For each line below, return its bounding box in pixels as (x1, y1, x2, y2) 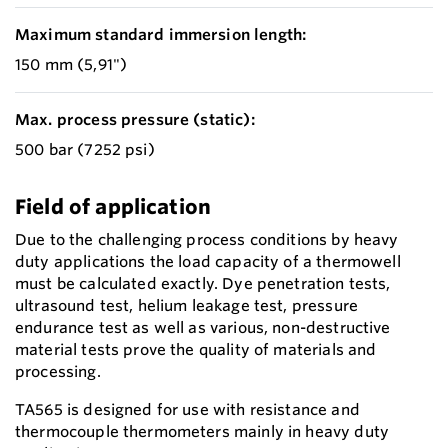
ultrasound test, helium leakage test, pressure (15, 296, 358, 316)
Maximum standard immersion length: (15, 25, 307, 45)
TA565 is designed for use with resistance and (15, 400, 360, 420)
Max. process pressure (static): (15, 110, 255, 130)
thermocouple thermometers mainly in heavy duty (15, 422, 389, 442)
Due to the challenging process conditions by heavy (15, 230, 399, 250)
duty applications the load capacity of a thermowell (15, 252, 401, 272)
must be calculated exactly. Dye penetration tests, (15, 274, 391, 294)
